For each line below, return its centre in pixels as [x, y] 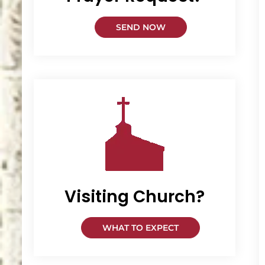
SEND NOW [140, 27]
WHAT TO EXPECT [140, 228]
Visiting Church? [135, 197]
